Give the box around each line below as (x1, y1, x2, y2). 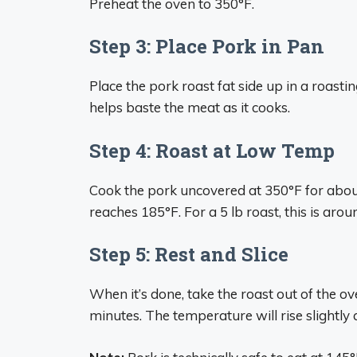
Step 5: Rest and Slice (89, 241, 288, 267)
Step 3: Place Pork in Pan (89, 33, 324, 59)
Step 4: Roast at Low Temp (89, 137, 335, 163)
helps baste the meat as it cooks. (89, 99, 290, 116)
